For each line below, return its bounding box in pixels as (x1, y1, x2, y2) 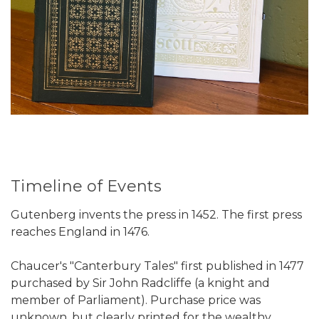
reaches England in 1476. (11, 225, 150, 239)
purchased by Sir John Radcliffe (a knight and (11, 276, 270, 291)
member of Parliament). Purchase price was (11, 293, 261, 308)
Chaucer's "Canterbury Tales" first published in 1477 (11, 259, 304, 273)
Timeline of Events (11, 177, 162, 197)
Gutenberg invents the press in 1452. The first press (11, 208, 302, 222)
